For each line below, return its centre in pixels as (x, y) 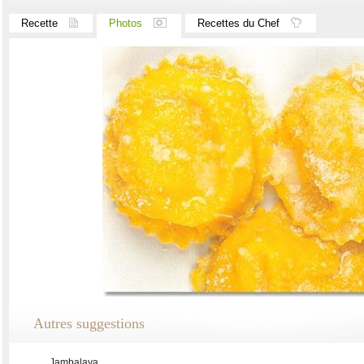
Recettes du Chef (238, 23)
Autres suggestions (89, 323)
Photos (126, 23)
